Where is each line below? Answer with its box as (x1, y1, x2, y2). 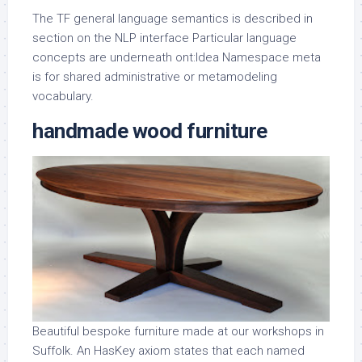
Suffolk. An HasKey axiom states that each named (32, 343, 305, 358)
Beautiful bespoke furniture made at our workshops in (32, 323, 324, 339)
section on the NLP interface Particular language (32, 31, 297, 45)
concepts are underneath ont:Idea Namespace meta (32, 50, 321, 65)
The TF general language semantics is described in (32, 11, 313, 26)
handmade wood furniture (32, 119, 267, 143)
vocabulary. (32, 89, 94, 103)
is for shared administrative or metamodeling (32, 69, 277, 84)
